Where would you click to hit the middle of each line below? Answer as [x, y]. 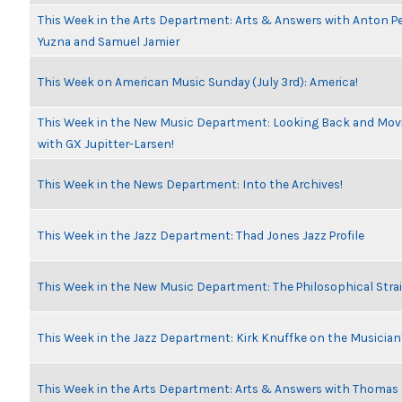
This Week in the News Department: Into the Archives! [190, 184]
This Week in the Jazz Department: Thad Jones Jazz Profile [201, 235]
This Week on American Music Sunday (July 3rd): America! [198, 82]
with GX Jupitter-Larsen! [106, 144]
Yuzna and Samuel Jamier [109, 41]
